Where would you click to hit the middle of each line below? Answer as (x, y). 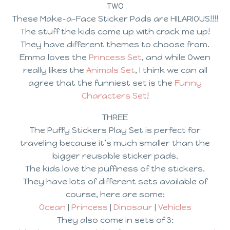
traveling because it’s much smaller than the (115, 143)
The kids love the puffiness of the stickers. (115, 169)
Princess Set (115, 57)
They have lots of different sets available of (115, 182)
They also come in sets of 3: (115, 220)
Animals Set (110, 70)
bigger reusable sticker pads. (115, 156)
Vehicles (175, 207)
